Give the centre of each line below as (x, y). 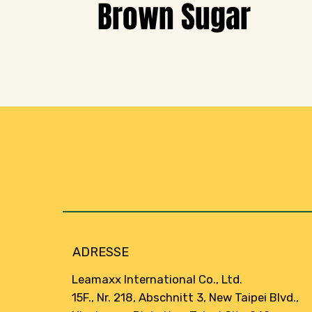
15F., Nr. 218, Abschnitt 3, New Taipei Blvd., (186, 297)
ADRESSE (100, 252)
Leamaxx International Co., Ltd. (157, 279)
